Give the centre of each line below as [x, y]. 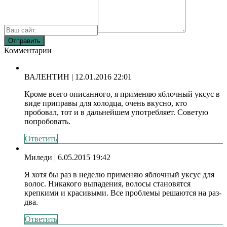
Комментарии [28, 50]
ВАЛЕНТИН [47, 77]
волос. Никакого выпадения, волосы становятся [107, 183]
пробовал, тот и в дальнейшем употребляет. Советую [116, 112]
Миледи [38, 157]
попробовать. [47, 121]
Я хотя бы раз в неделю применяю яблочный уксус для [119, 174]
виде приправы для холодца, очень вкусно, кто [106, 103]
